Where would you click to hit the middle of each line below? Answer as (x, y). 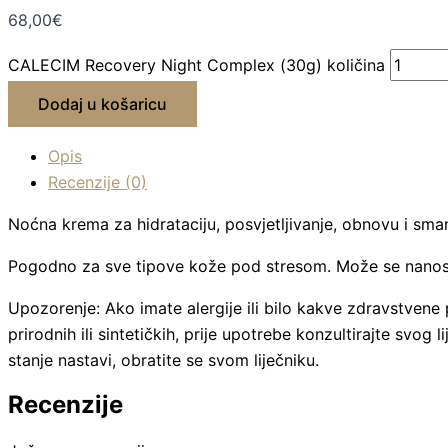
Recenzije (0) (97, 181)
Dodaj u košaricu (102, 103)
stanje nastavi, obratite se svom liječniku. (163, 359)
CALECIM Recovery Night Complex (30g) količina (196, 64)
